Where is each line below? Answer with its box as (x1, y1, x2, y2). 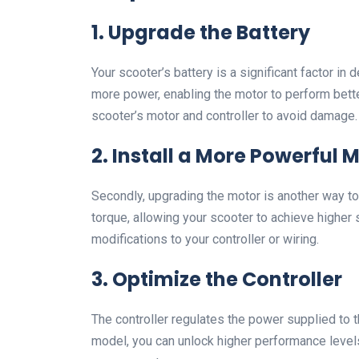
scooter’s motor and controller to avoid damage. (91, 108, 357, 124)
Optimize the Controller (112, 266, 342, 293)
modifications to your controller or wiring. (91, 232, 319, 248)
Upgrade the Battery (108, 19, 310, 46)
